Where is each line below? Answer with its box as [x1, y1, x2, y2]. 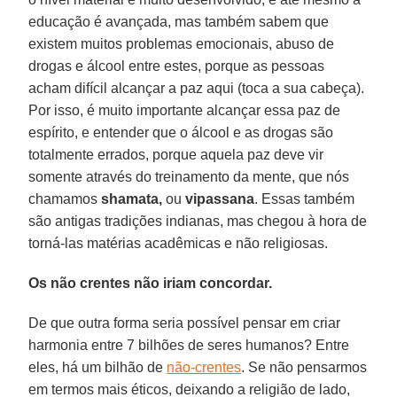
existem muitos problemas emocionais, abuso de [28, 35, 335, 51]
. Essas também [254, 191, 355, 206]
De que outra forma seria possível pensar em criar [28, 315, 341, 331]
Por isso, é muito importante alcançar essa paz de [28, 102, 341, 118]
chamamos [28, 191, 102, 206]
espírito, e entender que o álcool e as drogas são [28, 124, 334, 140]
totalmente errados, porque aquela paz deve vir [28, 146, 324, 162]
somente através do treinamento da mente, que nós [28, 168, 350, 184]
